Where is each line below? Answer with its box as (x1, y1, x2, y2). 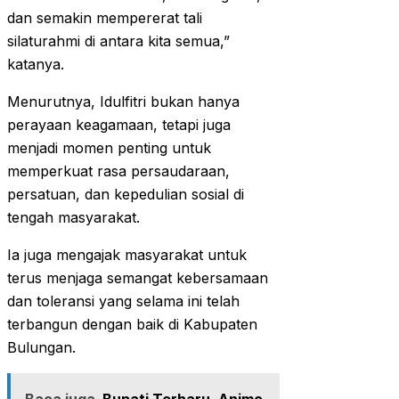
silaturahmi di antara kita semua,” (7, 32, 230, 51)
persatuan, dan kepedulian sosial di (7, 185, 244, 204)
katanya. (7, 55, 64, 74)
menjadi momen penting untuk (7, 139, 211, 158)
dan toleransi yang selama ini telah (7, 292, 240, 311)
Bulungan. (7, 338, 76, 357)
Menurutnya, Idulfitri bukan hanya (7, 93, 240, 111)
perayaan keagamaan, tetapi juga (7, 116, 231, 134)
